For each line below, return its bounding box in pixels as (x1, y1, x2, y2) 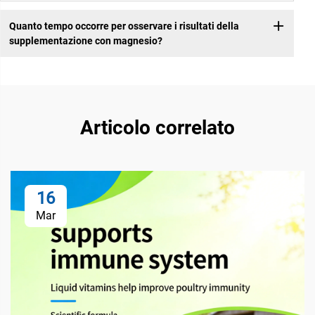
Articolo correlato (80, 116, 235, 140)
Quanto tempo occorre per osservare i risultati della (8, 20, 239, 32)
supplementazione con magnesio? (8, 34, 162, 46)
